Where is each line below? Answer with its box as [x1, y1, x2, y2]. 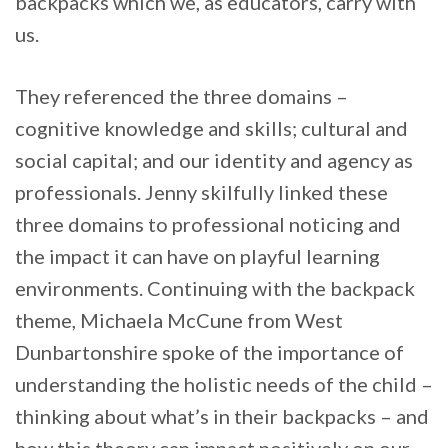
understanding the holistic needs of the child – [15, 372, 433, 397]
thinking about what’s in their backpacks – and [15, 404, 429, 429]
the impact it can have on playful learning [15, 244, 380, 269]
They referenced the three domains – [15, 84, 348, 109]
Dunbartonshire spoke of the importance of [15, 340, 404, 365]
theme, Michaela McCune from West [15, 308, 343, 333]
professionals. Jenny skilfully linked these [15, 180, 388, 205]
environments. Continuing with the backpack [15, 276, 415, 301]
